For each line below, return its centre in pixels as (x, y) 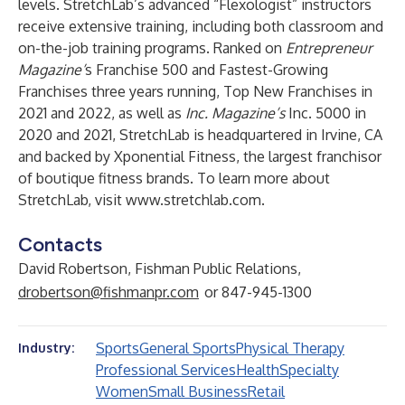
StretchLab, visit (72, 200)
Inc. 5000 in (327, 113)
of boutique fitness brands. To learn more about (174, 178)
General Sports (188, 348)
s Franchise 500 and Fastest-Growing (207, 70)
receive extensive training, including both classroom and (201, 26)
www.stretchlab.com (193, 200)
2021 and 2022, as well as (102, 113)
